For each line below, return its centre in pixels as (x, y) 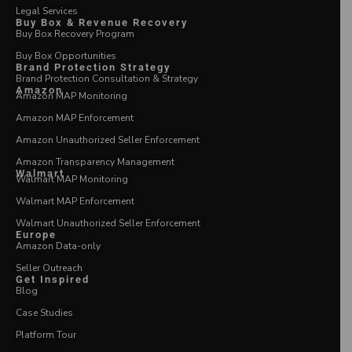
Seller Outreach (49, 268)
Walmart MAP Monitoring (72, 179)
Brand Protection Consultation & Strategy (107, 78)
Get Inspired (53, 279)
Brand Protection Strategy (93, 67)
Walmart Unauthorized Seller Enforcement (108, 223)
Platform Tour (46, 334)
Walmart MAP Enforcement (75, 201)
